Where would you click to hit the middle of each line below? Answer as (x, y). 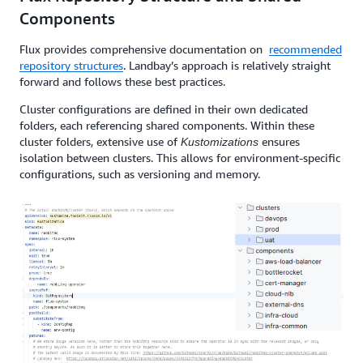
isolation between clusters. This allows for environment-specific (180, 158)
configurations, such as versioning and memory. (140, 174)
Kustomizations (221, 142)
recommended (305, 49)
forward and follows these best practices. (122, 82)
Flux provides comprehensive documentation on (144, 49)
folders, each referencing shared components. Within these (167, 126)
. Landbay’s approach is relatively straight (227, 66)
